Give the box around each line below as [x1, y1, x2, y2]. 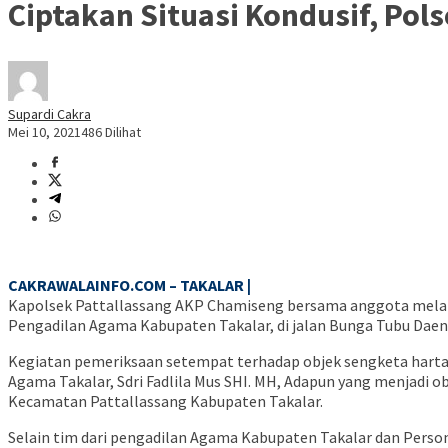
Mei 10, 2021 [8, 123, 81, 142]
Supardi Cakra [8, 105, 91, 124]
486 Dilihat [81, 123, 141, 142]
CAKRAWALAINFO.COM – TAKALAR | [8, 275, 251, 296]
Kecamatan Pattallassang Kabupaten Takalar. [8, 391, 323, 412]
